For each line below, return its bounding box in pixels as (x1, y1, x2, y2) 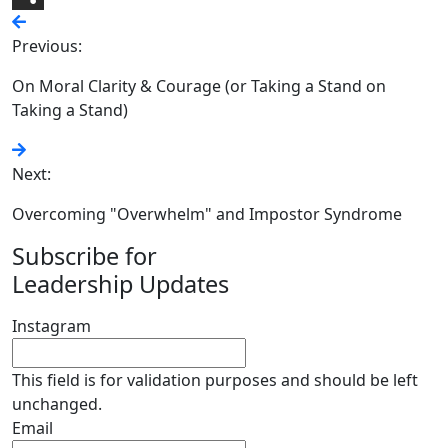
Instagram (12, 315, 91, 337)
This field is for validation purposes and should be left (12, 369, 418, 391)
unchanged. (12, 393, 102, 415)
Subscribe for (12, 240, 157, 272)
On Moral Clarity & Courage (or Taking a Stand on (12, 75, 386, 97)
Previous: (12, 35, 82, 57)
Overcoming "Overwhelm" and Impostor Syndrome (12, 203, 402, 225)
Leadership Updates (12, 268, 229, 300)
